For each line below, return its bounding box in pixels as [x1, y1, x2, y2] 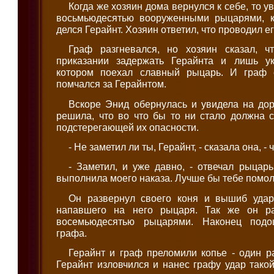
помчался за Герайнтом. [56, 78, 167, 90]
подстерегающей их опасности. [56, 121, 199, 133]
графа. [56, 227, 87, 239]
